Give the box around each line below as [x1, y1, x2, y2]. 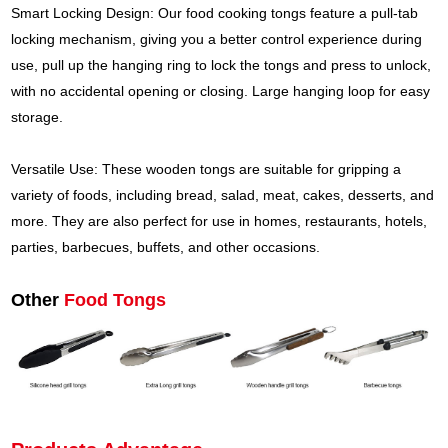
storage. [11, 109, 64, 126]
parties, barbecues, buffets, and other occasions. [11, 239, 321, 256]
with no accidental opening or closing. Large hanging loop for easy [11, 83, 431, 100]
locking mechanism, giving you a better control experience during [11, 31, 423, 48]
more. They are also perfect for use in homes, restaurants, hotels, [11, 213, 428, 230]
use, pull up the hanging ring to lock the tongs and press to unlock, [11, 57, 432, 74]
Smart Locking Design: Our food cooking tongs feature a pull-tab [11, 5, 419, 22]
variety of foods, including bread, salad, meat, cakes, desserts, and [11, 187, 435, 204]
